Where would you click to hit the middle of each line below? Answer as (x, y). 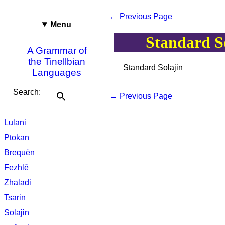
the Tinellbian (57, 62)
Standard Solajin (153, 68)
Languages (57, 73)
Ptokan (17, 138)
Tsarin (15, 198)
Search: (27, 92)
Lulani (15, 123)
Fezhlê (16, 168)
